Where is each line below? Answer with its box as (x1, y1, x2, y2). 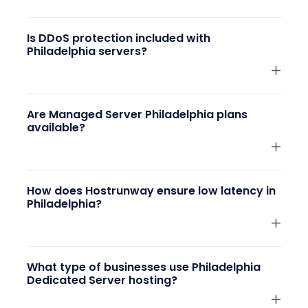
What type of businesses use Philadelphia (27, 259, 261, 276)
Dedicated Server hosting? (27, 272, 177, 289)
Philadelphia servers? (27, 43, 147, 60)
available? (27, 120, 85, 136)
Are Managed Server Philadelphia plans (27, 107, 247, 123)
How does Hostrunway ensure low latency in (27, 183, 276, 199)
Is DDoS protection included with (27, 30, 210, 47)
